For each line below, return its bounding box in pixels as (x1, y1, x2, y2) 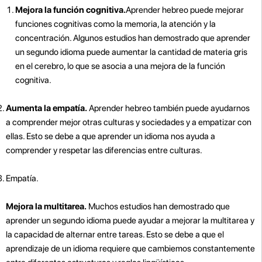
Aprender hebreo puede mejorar (126, 4, 244, 15)
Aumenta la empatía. (6, 102, 87, 113)
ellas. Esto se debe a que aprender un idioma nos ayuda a (6, 130, 215, 142)
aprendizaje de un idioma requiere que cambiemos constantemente (6, 243, 255, 254)
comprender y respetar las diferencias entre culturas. (6, 144, 202, 156)
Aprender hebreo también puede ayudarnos (87, 102, 250, 113)
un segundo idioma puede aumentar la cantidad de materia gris (15, 46, 247, 57)
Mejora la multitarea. (6, 201, 87, 212)
